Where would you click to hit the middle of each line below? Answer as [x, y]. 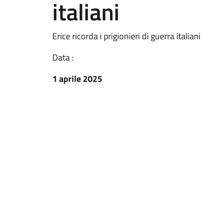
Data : [63, 57]
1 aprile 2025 [77, 79]
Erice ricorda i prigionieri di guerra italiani [126, 36]
